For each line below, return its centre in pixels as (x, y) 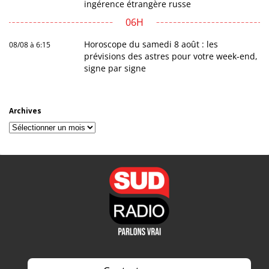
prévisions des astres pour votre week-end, (171, 56)
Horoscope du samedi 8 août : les (151, 44)
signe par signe (115, 68)
